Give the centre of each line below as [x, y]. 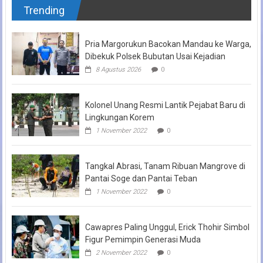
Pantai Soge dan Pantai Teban [141, 178]
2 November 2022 [121, 252]
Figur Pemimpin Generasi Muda [143, 239]
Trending [44, 10]
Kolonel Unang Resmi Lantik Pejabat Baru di [165, 105]
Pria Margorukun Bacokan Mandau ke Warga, [168, 44]
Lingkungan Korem [119, 117]
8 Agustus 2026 [118, 69]
